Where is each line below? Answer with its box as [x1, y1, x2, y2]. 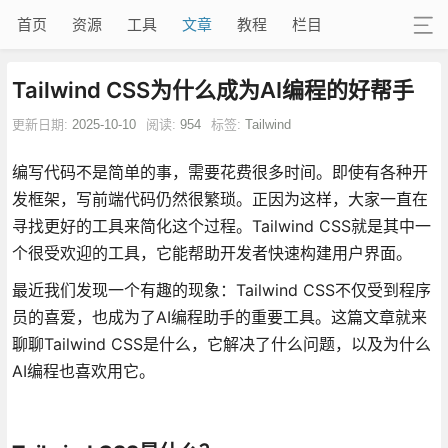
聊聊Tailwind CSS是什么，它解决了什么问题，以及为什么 [11, 333, 431, 354]
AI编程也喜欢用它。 [11, 360, 155, 381]
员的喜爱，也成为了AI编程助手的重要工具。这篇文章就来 [11, 306, 427, 327]
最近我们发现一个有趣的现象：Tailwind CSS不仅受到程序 [11, 279, 431, 300]
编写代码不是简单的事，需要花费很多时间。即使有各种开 [11, 161, 428, 182]
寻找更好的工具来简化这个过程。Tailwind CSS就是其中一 [11, 215, 431, 236]
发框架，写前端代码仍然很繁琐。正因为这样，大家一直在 [11, 188, 428, 209]
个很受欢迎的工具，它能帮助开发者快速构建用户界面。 [11, 242, 412, 263]
